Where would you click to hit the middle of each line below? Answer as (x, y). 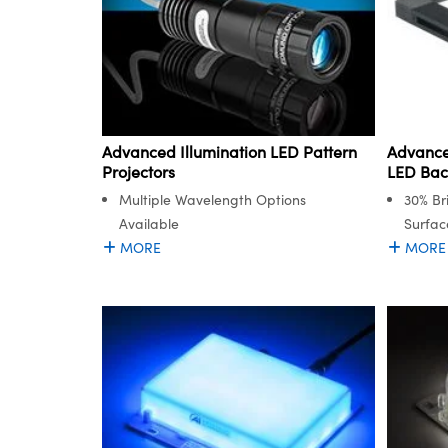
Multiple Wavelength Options (212, 199)
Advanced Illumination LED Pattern (229, 151)
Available (149, 223)
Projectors (138, 171)
